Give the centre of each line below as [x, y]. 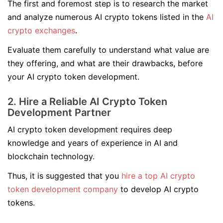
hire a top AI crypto [158, 176]
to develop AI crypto [158, 189]
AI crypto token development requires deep [90, 129]
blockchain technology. [52, 156]
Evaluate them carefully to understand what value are [108, 50]
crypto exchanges [41, 30]
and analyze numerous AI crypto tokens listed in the [107, 17]
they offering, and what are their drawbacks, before [105, 63]
